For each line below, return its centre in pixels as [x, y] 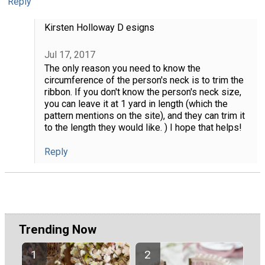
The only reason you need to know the [122, 69]
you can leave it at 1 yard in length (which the [136, 104]
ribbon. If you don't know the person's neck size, [143, 92]
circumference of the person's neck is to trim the [144, 80]
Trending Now [58, 230]
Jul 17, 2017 [70, 55]
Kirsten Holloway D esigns [99, 27]
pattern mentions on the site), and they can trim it [144, 116]
